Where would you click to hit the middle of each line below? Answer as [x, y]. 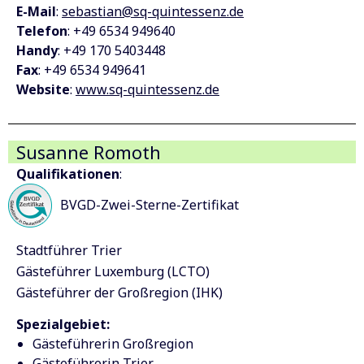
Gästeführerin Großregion [113, 343]
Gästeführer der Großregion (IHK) [119, 292]
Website [43, 90]
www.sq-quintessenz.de [147, 90]
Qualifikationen [68, 174]
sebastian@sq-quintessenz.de [153, 12]
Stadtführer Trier [69, 251]
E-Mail [36, 12]
